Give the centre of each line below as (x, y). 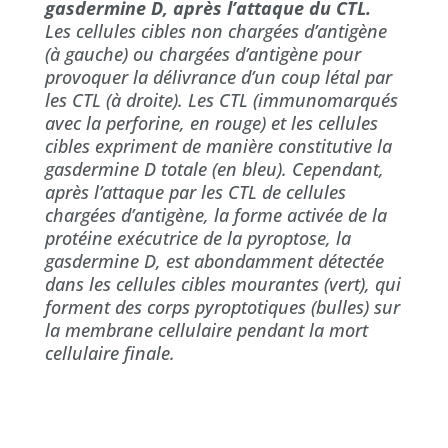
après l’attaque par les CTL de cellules (195, 191)
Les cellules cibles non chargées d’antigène (215, 30)
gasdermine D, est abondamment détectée (214, 260)
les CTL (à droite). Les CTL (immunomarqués (221, 99)
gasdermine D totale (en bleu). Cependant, (214, 168)
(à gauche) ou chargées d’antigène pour (202, 53)
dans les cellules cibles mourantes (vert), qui (222, 283)
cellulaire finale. (112, 352)
